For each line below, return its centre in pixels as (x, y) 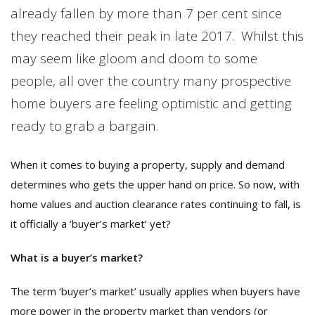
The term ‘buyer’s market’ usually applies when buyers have (155, 291)
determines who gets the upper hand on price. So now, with (155, 184)
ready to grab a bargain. (84, 126)
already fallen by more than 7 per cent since (146, 13)
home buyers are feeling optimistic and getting (151, 103)
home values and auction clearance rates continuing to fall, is (156, 204)
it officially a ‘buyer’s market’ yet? (91, 224)
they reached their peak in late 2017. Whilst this (157, 36)
